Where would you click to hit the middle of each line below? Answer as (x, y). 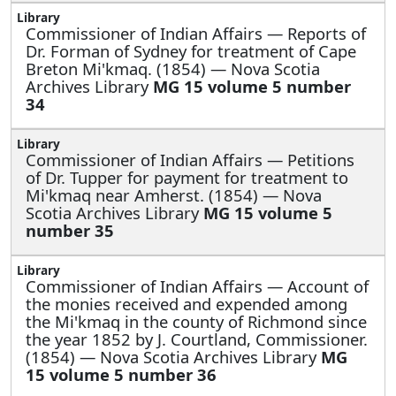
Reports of (327, 33)
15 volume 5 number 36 (121, 374)
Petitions (321, 159)
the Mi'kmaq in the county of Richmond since (196, 321)
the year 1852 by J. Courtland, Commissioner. (197, 339)
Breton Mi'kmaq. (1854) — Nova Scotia (173, 68)
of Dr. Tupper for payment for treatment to (187, 177)
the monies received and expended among (187, 303)
